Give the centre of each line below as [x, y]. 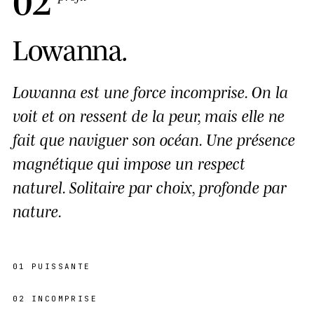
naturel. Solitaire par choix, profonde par [150, 186]
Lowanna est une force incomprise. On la [150, 91]
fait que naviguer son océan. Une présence [154, 138]
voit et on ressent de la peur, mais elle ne [149, 115]
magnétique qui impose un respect [129, 162]
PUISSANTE [61, 266]
